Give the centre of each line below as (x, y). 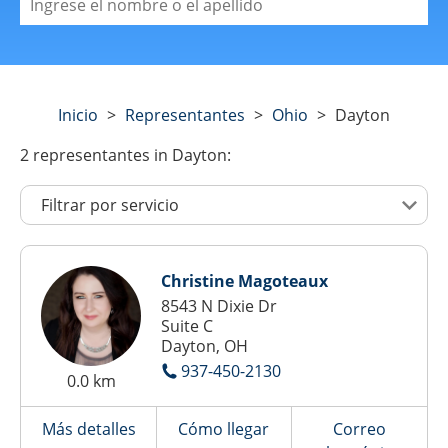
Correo (359, 429)
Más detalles (88, 429)
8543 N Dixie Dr (219, 306)
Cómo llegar (224, 429)
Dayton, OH (204, 346)
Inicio (78, 115)
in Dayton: (190, 155)
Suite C (187, 326)
